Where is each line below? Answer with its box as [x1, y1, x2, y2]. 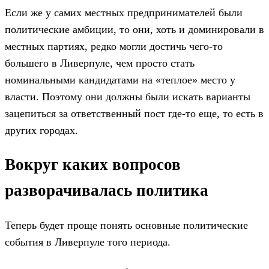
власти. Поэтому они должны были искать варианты [5, 90, 250, 103]
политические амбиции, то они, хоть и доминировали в [5, 23, 264, 35]
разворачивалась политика [5, 181, 208, 200]
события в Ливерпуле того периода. [5, 236, 171, 249]
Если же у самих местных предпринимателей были [5, 6, 243, 19]
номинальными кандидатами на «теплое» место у [5, 73, 235, 86]
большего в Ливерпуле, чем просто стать [5, 56, 195, 69]
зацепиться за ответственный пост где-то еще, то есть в [5, 107, 264, 119]
